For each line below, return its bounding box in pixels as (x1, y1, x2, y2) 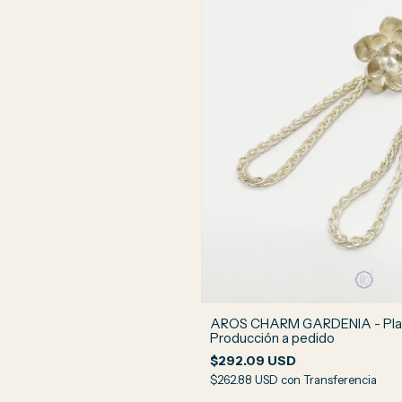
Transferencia (303, 371, 377, 387)
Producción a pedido (210, 328, 335, 346)
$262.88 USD (210, 371, 281, 387)
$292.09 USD (210, 352, 296, 369)
